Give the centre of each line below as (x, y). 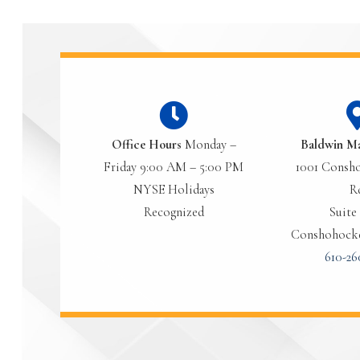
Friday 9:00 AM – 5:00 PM (174, 167)
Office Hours (146, 144)
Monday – (209, 144)
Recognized (174, 212)
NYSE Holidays (174, 189)
